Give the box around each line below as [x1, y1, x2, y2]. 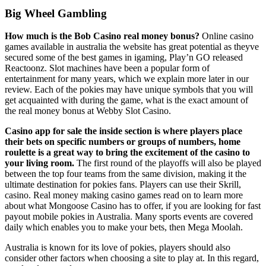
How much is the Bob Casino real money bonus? [5, 31, 199, 42]
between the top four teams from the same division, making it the [5, 169, 246, 179]
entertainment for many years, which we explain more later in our [5, 74, 249, 84]
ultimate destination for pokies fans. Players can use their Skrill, [5, 179, 241, 190]
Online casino [199, 31, 254, 42]
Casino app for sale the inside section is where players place [5, 126, 242, 137]
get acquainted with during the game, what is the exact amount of [5, 95, 248, 106]
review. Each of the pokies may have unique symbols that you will [5, 84, 253, 95]
